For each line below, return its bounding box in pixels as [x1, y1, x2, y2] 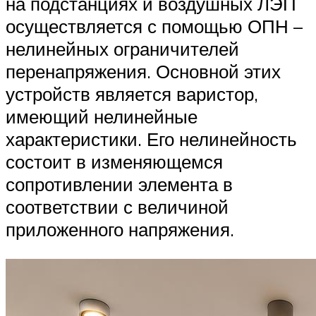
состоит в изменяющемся [6, 150, 223, 174]
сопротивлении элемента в [6, 173, 233, 196]
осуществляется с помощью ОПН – [6, 15, 303, 38]
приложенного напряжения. [6, 218, 234, 241]
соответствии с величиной [6, 195, 229, 219]
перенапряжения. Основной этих [6, 60, 281, 83]
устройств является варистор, [6, 83, 258, 106]
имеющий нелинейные [6, 105, 197, 128]
